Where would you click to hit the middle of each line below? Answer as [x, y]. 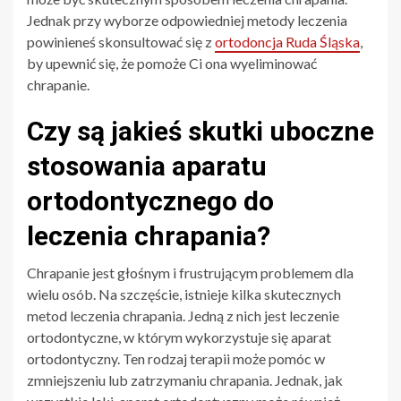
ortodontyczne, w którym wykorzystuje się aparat [179, 337]
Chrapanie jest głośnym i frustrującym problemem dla [190, 272]
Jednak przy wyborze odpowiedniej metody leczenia [187, 20]
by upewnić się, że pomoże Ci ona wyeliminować [172, 63]
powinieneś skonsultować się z [121, 41]
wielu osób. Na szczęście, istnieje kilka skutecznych [184, 294]
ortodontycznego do [150, 200]
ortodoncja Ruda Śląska [287, 41]
